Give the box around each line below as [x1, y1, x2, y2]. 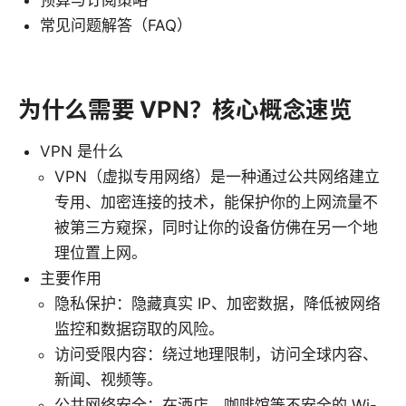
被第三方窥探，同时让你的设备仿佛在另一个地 [54, 217, 378, 237]
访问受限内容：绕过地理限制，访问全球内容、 [54, 344, 378, 363]
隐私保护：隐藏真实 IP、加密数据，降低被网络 [54, 294, 381, 313]
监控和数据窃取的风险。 [54, 319, 224, 338]
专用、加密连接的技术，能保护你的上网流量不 [54, 192, 378, 211]
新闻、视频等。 [54, 370, 162, 389]
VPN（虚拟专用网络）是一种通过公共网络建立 [54, 167, 380, 186]
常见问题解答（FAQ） [40, 15, 192, 34]
